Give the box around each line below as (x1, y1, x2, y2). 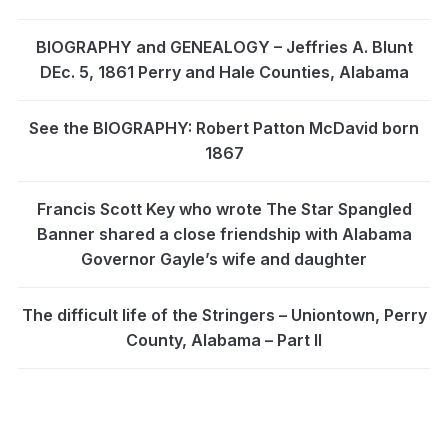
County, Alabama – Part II (126, 329, 322, 350)
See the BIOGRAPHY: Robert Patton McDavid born (29, 117, 419, 138)
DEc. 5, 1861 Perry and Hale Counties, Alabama (39, 61, 409, 82)
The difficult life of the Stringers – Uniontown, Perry (21, 304, 427, 325)
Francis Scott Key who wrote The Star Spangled (36, 198, 412, 219)
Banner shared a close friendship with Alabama (36, 223, 412, 244)
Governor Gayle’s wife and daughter (81, 248, 367, 269)
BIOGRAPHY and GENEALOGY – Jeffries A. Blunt (35, 36, 413, 57)
